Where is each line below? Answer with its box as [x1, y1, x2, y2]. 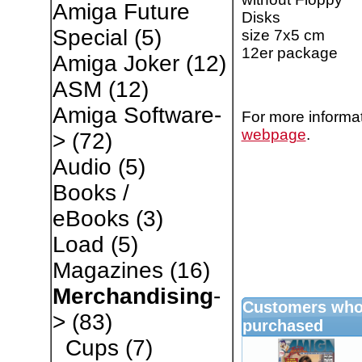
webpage [241, 125, 306, 143]
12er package [241, 44, 338, 61]
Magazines [52, 258, 163, 283]
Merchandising [52, 284, 213, 309]
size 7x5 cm [241, 26, 325, 44]
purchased [242, 316, 323, 335]
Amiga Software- [52, 103, 221, 128]
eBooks [52, 206, 129, 231]
